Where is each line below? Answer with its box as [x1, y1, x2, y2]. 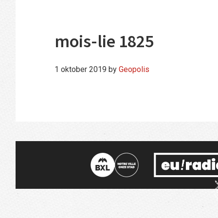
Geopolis [119, 65, 149, 74]
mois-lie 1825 [54, 30, 154, 53]
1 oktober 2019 [54, 65, 107, 74]
